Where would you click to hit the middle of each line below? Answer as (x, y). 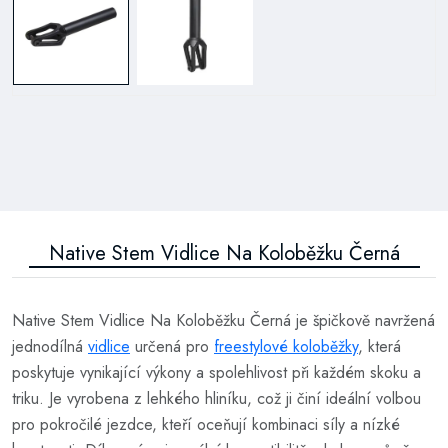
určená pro (172, 346)
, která (379, 346)
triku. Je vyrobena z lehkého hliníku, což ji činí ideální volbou (216, 398)
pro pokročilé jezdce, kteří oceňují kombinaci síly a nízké (206, 424)
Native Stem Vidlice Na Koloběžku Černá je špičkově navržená (223, 320)
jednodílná (50, 346)
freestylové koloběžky (286, 346)
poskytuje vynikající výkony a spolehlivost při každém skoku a (216, 372)
